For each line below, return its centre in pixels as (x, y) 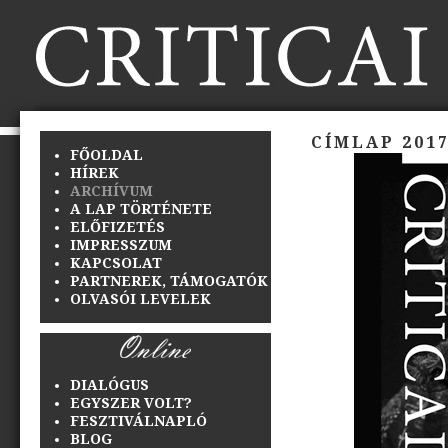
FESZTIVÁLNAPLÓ (138, 420)
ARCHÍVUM (111, 190)
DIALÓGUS (109, 384)
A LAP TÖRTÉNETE (141, 208)
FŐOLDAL (106, 154)
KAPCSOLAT (116, 262)
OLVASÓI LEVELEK (140, 298)
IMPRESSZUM (121, 244)
